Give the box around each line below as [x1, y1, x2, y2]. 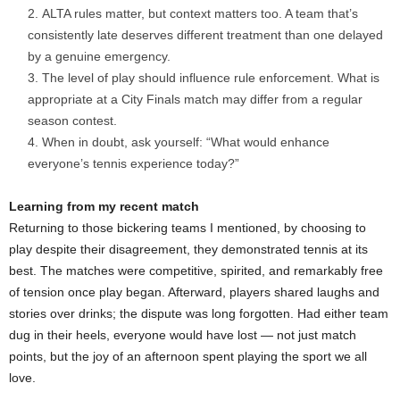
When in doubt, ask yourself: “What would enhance [42, 135, 329, 150]
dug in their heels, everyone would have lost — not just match [9, 328, 356, 343]
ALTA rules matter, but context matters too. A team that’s [42, 6, 358, 21]
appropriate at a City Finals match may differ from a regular [28, 92, 362, 107]
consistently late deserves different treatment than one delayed [28, 28, 383, 43]
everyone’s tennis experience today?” [28, 156, 239, 171]
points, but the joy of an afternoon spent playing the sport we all [9, 349, 367, 364]
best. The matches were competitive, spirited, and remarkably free [9, 263, 383, 279]
